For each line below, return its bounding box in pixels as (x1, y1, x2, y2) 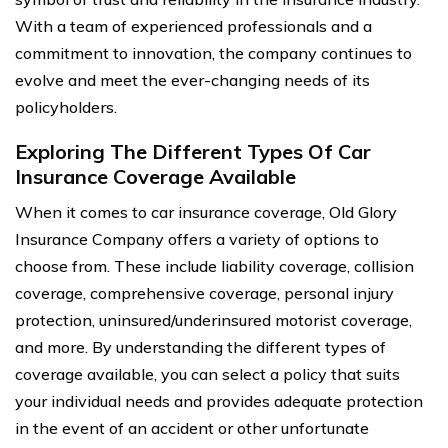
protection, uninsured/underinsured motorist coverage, (15, 310, 412, 330)
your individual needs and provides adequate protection (15, 391, 423, 411)
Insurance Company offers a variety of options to (15, 229, 379, 249)
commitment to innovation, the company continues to (15, 43, 412, 63)
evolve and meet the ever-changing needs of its (15, 70, 370, 90)
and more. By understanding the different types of (15, 337, 386, 357)
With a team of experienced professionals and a (15, 16, 372, 36)
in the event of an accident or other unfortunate (15, 418, 369, 438)
